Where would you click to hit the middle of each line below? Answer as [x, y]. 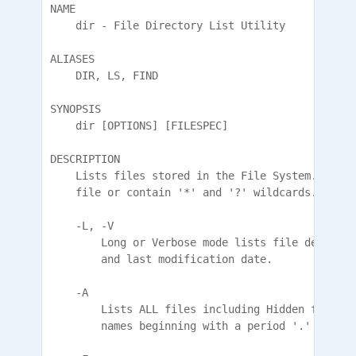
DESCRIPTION [85, 159]
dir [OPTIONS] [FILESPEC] [139, 126]
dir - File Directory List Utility [168, 25]
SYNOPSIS [75, 109]
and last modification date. [161, 259]
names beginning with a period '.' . [187, 326]
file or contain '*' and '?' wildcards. [184, 192]
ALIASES [72, 59]
